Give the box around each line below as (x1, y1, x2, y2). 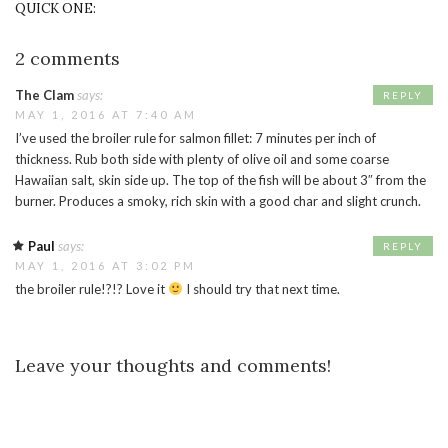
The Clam (15, 87, 74, 104)
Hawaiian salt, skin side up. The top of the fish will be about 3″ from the (15, 172, 426, 189)
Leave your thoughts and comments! (15, 354, 331, 378)
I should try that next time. (182, 281, 340, 298)
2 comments (15, 47, 120, 71)
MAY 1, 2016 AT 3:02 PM (15, 259, 196, 273)
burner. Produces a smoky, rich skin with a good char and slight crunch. (15, 193, 421, 210)
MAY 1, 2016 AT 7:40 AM (15, 108, 197, 122)
